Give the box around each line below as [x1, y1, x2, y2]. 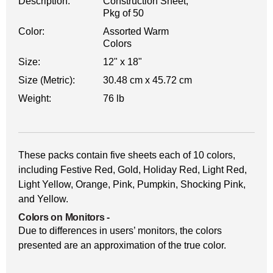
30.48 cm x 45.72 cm [103, 75, 193, 85]
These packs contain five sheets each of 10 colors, [18, 150, 235, 160]
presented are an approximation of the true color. [18, 240, 226, 250]
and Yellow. [18, 194, 68, 204]
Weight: [18, 93, 51, 104]
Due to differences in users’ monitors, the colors [18, 225, 222, 236]
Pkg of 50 [103, 8, 144, 18]
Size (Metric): [18, 75, 75, 85]
